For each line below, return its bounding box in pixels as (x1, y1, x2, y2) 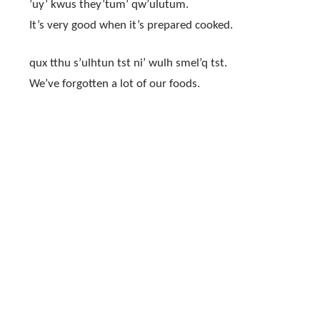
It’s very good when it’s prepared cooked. (29, 19, 233, 32)
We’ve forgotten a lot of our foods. (29, 78, 200, 91)
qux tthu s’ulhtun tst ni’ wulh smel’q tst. (29, 57, 227, 70)
